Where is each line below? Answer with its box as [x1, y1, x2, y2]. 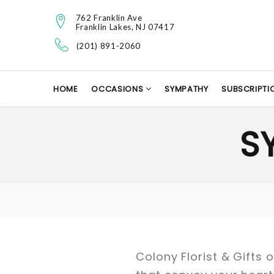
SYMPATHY [165, 83, 209, 95]
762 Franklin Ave [75, 12, 143, 23]
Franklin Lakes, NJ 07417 [75, 21, 175, 32]
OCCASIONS [91, 83, 146, 95]
